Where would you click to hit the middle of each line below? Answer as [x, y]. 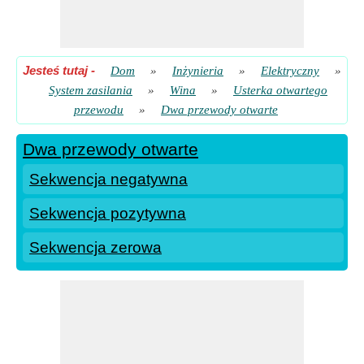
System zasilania [91, 90]
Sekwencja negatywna [108, 179]
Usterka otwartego [280, 90]
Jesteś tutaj [55, 70]
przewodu [99, 110]
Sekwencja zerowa [95, 247]
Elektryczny [290, 71]
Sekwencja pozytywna [108, 213]
